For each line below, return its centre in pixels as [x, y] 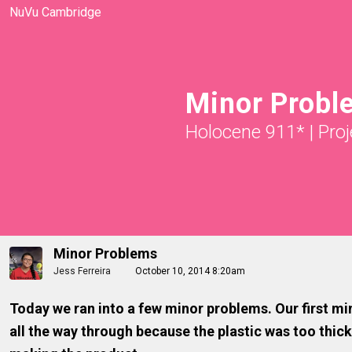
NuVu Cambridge [55, 12]
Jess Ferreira [82, 271]
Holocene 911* [245, 132]
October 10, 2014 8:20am [190, 271]
